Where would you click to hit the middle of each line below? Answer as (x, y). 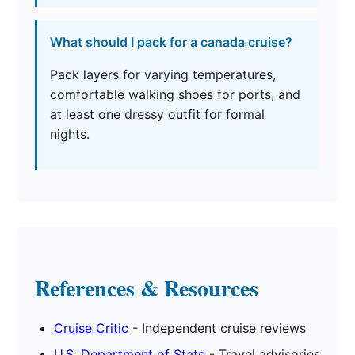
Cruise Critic (91, 328)
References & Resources (147, 288)
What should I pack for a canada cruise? (171, 42)
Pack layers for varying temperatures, (163, 75)
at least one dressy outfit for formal (157, 115)
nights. (70, 134)
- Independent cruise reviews (217, 328)
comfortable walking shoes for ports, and (175, 95)
